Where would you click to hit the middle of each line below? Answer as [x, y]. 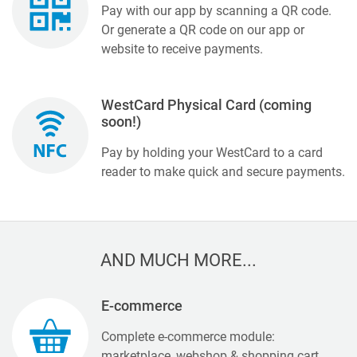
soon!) [121, 122]
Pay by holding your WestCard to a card [212, 152]
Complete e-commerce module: [188, 336]
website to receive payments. [182, 49]
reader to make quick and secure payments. [223, 171]
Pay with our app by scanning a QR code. [216, 10]
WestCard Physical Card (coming [206, 105]
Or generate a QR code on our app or [203, 29]
